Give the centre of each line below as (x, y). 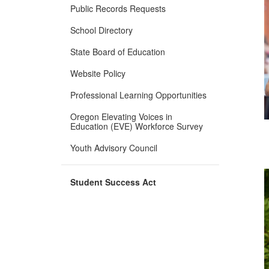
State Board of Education (118, 51)
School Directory (101, 30)
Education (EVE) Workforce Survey (137, 126)
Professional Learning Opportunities (138, 95)
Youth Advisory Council (114, 147)
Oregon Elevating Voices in (121, 116)
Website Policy (98, 73)
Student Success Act (113, 182)
